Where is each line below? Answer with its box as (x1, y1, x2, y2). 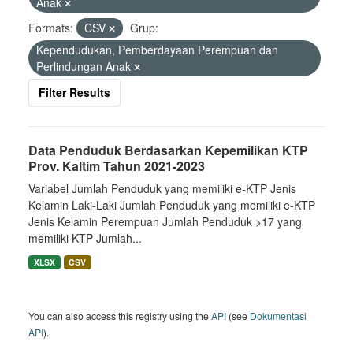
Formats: (28, 20, 73, 35)
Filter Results (39, 84, 110, 100)
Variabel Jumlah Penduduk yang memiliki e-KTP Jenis (28, 180, 296, 196)
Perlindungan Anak (36, 58, 134, 74)
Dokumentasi (250, 309, 307, 322)
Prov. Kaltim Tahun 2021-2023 (28, 157, 205, 175)
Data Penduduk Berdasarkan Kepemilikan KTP (28, 141, 308, 159)
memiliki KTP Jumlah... (28, 230, 142, 246)
